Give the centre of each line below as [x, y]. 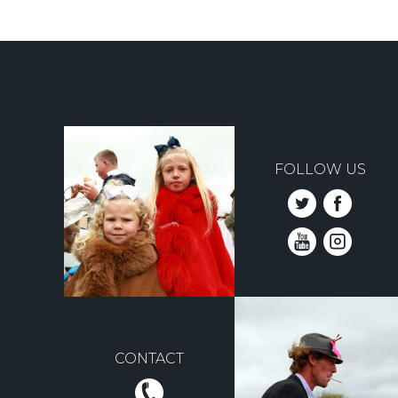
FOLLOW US [320, 169]
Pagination [115, 31]
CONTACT [149, 359]
